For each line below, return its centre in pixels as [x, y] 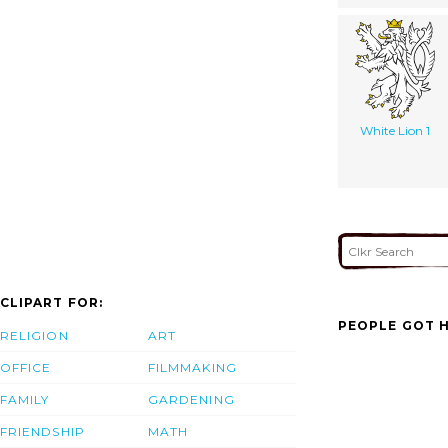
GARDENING [191, 400]
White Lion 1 [394, 130]
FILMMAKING [192, 368]
